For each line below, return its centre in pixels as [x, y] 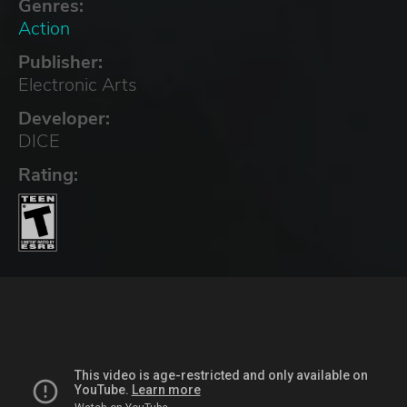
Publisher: [60, 62]
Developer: [64, 118]
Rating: [48, 174]
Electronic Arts [78, 84]
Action [44, 28]
